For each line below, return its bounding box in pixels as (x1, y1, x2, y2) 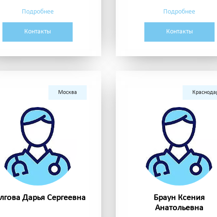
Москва (58, 90, 77, 96)
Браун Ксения (154, 193, 205, 203)
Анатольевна (155, 203, 204, 213)
